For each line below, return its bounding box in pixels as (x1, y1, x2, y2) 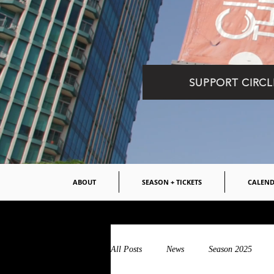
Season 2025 (209, 244, 252, 254)
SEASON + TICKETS (142, 177, 202, 187)
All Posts (111, 244, 142, 254)
